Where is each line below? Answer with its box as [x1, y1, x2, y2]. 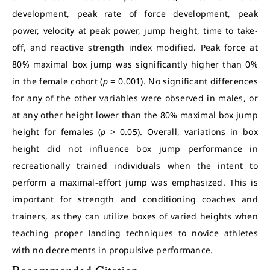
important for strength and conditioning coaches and [12, 193, 258, 205]
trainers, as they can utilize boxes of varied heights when [12, 210, 258, 222]
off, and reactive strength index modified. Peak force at [12, 42, 258, 53]
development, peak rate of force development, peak [12, 8, 258, 19]
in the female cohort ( [12, 75, 103, 87]
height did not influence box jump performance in [12, 143, 258, 154]
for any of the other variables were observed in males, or [12, 92, 258, 104]
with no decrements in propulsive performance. [12, 244, 213, 256]
